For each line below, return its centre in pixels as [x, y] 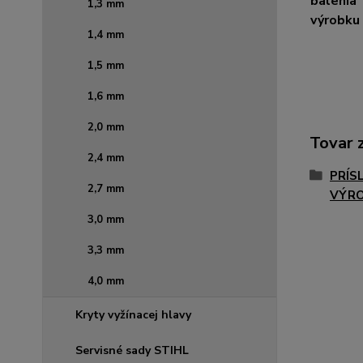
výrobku [335, 20]
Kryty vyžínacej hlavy [133, 315]
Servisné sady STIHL [132, 351]
